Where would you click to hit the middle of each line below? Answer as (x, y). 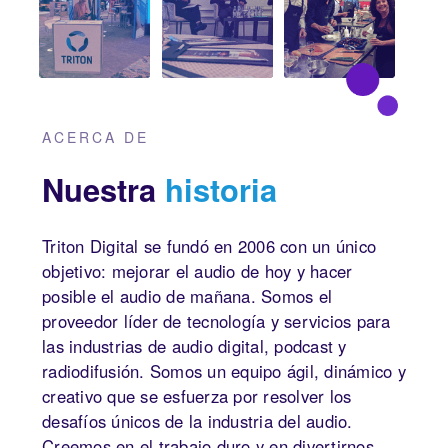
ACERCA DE (95, 137)
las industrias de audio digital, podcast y (194, 345)
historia (221, 188)
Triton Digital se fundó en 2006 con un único (209, 245)
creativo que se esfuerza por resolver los (197, 395)
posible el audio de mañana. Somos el (187, 295)
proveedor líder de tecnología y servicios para (216, 320)
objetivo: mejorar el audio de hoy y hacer (197, 270)
